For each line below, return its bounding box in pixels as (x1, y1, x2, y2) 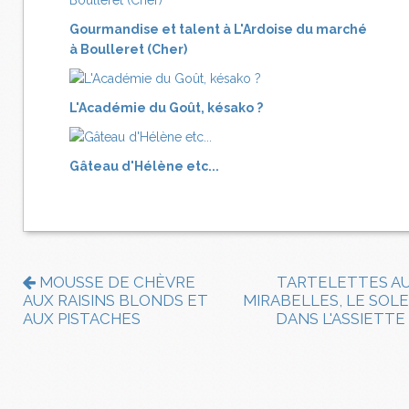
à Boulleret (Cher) (69, 42, 187, 58)
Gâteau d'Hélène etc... (69, 159, 219, 174)
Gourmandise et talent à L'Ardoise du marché (69, 22, 367, 37)
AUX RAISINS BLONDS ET (23, 291, 208, 310)
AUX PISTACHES (23, 309, 141, 329)
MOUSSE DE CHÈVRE (36, 273, 195, 292)
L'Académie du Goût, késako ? (69, 100, 263, 116)
